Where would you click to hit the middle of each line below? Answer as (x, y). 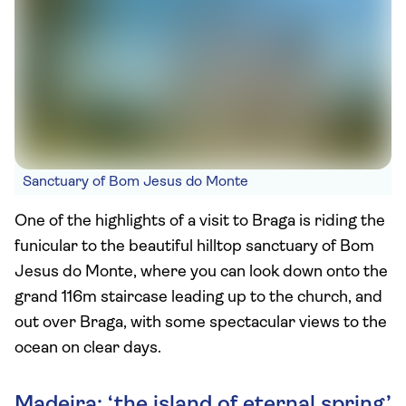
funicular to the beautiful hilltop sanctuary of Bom (194, 247)
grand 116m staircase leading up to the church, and (198, 298)
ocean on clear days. (88, 348)
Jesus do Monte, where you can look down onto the (201, 272)
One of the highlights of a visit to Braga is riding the (200, 222)
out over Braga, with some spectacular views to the (201, 323)
